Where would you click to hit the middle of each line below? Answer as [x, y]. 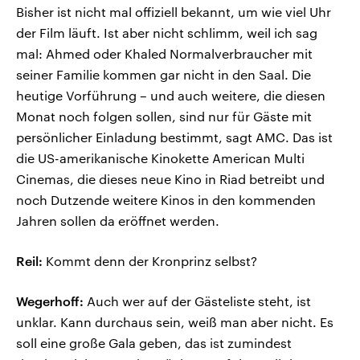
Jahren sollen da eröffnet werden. [118, 221]
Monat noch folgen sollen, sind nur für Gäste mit [164, 117]
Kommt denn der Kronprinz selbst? [150, 261]
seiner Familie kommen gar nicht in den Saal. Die [164, 75]
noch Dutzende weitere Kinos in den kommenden [166, 200]
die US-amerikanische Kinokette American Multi [160, 158]
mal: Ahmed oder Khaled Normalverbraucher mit [164, 54]
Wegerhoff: [50, 301]
